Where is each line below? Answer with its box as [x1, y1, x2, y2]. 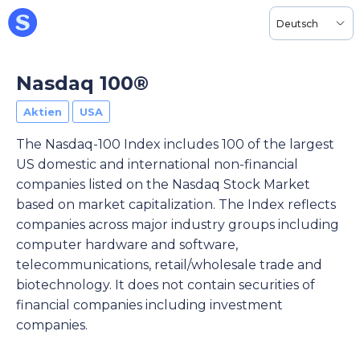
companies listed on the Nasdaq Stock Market [16, 177, 310, 192]
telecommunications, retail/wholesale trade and [16, 257, 322, 272]
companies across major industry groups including [16, 217, 339, 232]
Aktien [23, 105, 62, 118]
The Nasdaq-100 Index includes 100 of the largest [16, 137, 334, 152]
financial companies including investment [16, 297, 283, 313]
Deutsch [276, 17, 318, 30]
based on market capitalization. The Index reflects [16, 197, 336, 212]
